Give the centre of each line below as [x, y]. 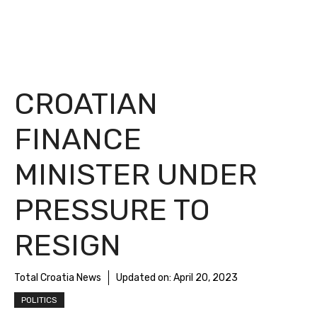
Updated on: [145, 278]
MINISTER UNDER [136, 175]
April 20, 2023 [206, 278]
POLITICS [39, 300]
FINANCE [78, 139]
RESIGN [68, 246]
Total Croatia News [58, 278]
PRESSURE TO [112, 210]
